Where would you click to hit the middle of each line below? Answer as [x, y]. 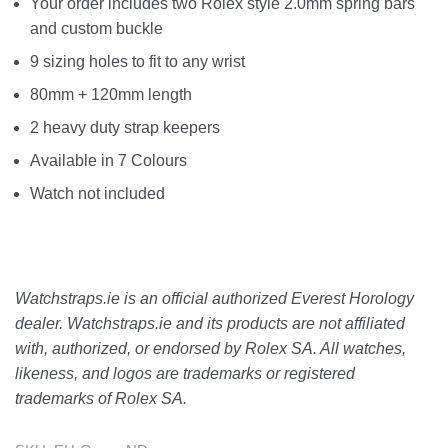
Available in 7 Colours [108, 161]
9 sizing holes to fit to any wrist [137, 62]
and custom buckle [96, 29]
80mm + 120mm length [111, 95]
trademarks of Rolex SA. [101, 399]
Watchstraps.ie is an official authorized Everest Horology [214, 299]
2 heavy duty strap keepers [125, 128]
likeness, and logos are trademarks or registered [185, 374]
